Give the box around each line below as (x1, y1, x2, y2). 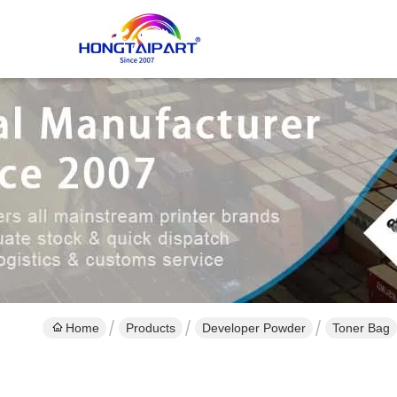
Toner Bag (332, 321, 390, 335)
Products (126, 321, 175, 335)
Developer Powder (202, 321, 306, 335)
